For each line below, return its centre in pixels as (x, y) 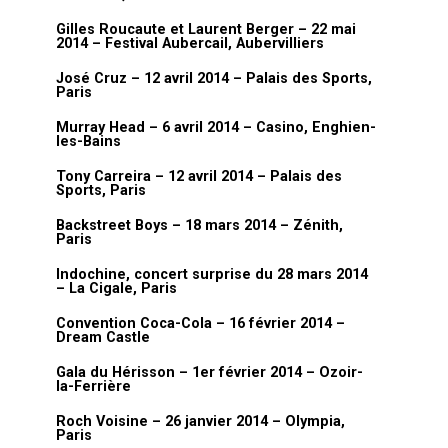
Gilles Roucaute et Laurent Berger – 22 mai (206, 29)
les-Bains (88, 141)
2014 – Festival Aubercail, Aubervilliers (190, 43)
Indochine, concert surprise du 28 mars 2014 (212, 274)
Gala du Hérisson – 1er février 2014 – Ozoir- (209, 372)
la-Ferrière (93, 386)
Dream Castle (103, 337)
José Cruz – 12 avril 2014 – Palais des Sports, (214, 78)
